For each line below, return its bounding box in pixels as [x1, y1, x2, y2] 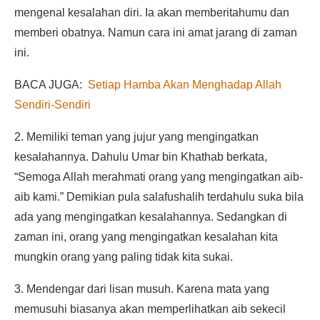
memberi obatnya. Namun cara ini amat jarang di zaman [14, 26, 297, 39]
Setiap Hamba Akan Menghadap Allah [88, 79, 281, 91]
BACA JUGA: [14, 79, 88, 91]
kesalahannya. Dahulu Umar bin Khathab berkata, [14, 151, 267, 164]
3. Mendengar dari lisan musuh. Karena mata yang [14, 283, 269, 296]
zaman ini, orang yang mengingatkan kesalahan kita [14, 231, 278, 244]
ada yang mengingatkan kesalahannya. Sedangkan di [14, 211, 287, 224]
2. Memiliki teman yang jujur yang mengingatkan [14, 131, 259, 144]
